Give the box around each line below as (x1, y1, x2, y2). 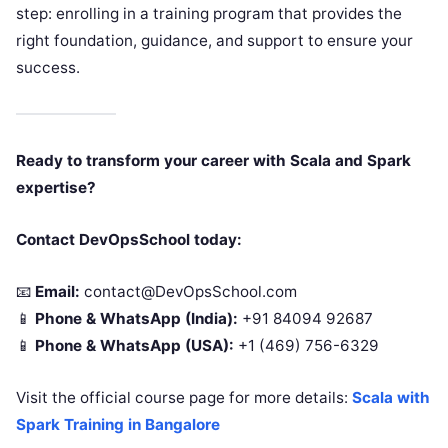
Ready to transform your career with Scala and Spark (16, 151, 411, 171)
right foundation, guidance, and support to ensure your (16, 31, 413, 51)
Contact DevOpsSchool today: (16, 230, 242, 250)
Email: (35, 282, 80, 302)
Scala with (352, 388, 430, 408)
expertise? (16, 178, 96, 198)
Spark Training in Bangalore (16, 415, 220, 435)
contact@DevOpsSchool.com (80, 282, 297, 302)
